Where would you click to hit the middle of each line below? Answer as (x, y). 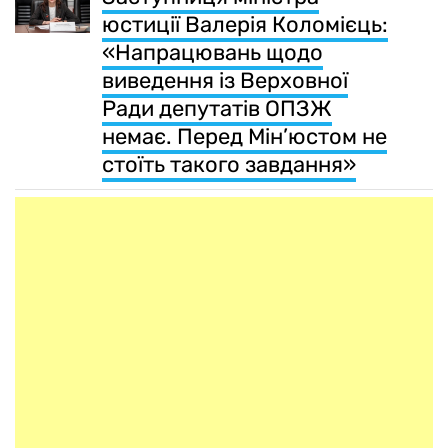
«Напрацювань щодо (212, 52)
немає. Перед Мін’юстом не (244, 136)
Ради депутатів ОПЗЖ (217, 108)
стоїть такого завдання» (229, 164)
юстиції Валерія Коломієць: (245, 24)
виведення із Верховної (225, 80)
